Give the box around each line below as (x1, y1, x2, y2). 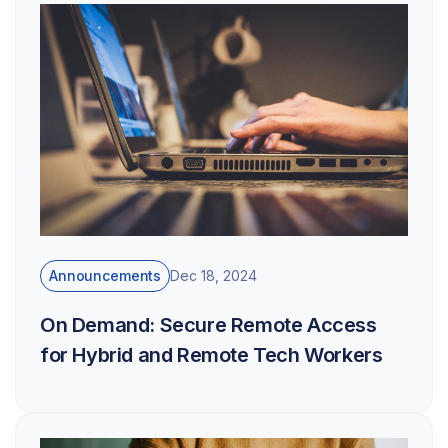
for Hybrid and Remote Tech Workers (40, 342, 383, 367)
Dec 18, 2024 (170, 267, 258, 285)
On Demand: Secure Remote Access (40, 312, 377, 337)
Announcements (49, 266, 162, 284)
